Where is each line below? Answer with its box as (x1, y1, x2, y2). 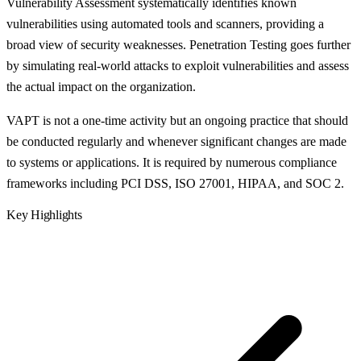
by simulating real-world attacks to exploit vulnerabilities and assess (6, 59, 349, 73)
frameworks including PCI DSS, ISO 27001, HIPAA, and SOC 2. (6, 176, 344, 191)
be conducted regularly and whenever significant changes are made (6, 135, 346, 149)
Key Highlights (6, 208, 82, 222)
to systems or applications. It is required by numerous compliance (6, 156, 337, 170)
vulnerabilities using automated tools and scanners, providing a (6, 17, 324, 31)
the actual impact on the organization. (6, 80, 196, 94)
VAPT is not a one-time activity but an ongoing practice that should (6, 114, 348, 128)
